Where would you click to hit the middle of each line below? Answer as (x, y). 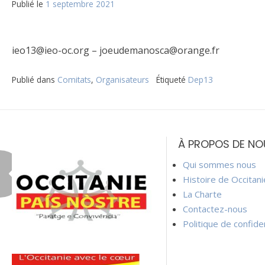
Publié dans (35, 80)
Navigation (65, 101)
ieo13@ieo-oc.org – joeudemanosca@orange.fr (116, 51)
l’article (47, 160)
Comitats (74, 80)
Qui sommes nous (219, 165)
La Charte (202, 194)
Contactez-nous (215, 209)
